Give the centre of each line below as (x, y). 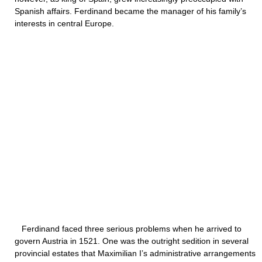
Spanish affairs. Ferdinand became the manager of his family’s (130, 11)
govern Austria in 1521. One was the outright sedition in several (132, 241)
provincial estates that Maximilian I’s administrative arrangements (135, 253)
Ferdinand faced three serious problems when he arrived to (128, 229)
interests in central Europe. (64, 23)
